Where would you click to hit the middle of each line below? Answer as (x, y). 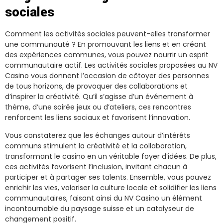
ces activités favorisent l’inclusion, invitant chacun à (96, 167)
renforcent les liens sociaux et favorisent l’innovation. (98, 118)
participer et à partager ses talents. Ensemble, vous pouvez (108, 177)
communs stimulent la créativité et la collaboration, (96, 146)
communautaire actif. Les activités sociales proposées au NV (111, 65)
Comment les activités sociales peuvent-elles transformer (108, 34)
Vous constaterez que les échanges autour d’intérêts (98, 135)
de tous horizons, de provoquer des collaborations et (96, 86)
